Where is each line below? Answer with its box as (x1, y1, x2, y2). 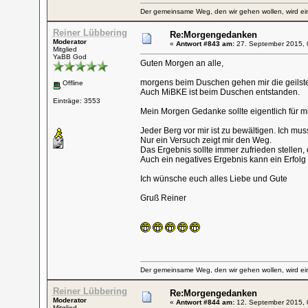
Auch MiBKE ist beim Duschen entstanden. (140, 87, 300, 97)
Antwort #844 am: (175, 298, 234, 306)
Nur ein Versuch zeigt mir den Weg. (140, 135, 272, 145)
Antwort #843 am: (175, 40, 234, 47)
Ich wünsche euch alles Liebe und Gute (140, 174, 287, 184)
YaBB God (52, 53, 87, 60)
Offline (60, 79, 83, 87)
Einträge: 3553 (52, 96, 100, 104)
